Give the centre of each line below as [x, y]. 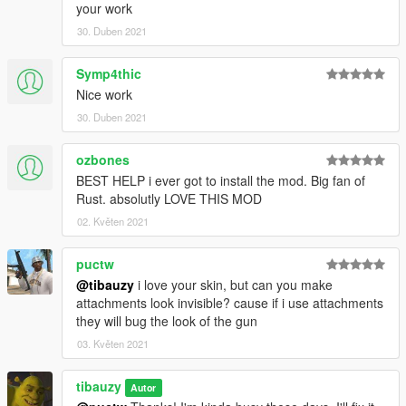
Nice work [104, 94]
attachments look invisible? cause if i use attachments [230, 302]
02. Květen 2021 [113, 221]
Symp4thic [109, 73]
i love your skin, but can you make [233, 284]
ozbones [103, 159]
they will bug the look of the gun [167, 320]
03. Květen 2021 [113, 343]
